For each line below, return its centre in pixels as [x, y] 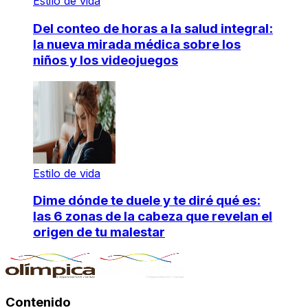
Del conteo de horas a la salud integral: [153, 28]
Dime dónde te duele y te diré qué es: [147, 201]
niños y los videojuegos [106, 60]
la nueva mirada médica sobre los [137, 44]
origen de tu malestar [99, 232]
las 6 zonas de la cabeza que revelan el [153, 217]
